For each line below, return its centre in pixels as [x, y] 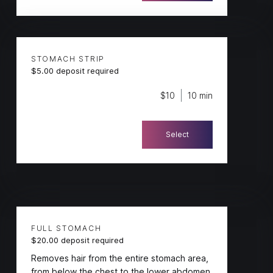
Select [178, 135]
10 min [200, 96]
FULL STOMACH [66, 229]
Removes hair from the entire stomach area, [119, 258]
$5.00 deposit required [75, 70]
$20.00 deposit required [77, 240]
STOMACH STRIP [68, 59]
